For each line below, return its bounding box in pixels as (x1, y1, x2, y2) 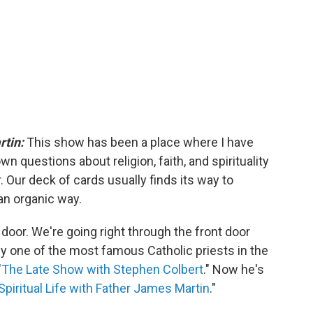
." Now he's (203, 261, 264, 277)
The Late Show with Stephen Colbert (1, 261, 203, 277)
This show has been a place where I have (24, 134, 254, 150)
